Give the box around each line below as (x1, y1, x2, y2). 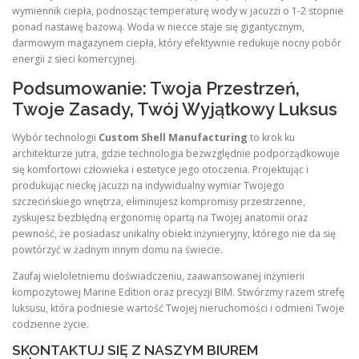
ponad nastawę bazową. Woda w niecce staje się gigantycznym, (12, 19, 305, 34)
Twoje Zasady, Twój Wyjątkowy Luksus (12, 98, 337, 119)
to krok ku (248, 130, 295, 144)
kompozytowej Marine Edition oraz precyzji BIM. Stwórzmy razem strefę (12, 284, 345, 299)
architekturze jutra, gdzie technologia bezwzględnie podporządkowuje (12, 146, 340, 160)
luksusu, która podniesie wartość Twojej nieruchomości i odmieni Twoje (12, 301, 345, 315)
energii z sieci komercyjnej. (12, 51, 137, 66)
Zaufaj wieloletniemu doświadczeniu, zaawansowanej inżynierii (12, 268, 305, 283)
